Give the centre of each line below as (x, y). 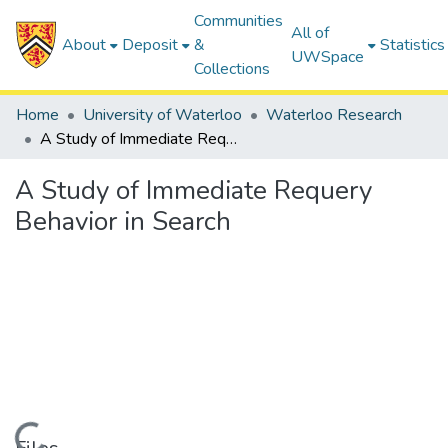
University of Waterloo (162, 115)
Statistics (413, 45)
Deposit (150, 45)
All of (310, 33)
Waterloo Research (334, 115)
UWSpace (328, 57)
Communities (239, 21)
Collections (232, 69)
